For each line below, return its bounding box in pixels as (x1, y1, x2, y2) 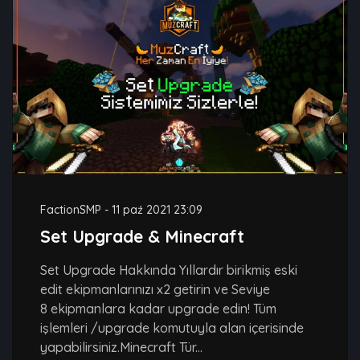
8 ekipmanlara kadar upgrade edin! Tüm (40, 301, 276, 317)
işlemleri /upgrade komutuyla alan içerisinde (40, 320, 304, 337)
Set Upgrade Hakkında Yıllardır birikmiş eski (40, 262, 297, 279)
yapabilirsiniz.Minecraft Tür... (40, 339, 202, 356)
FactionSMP (40, 202, 101, 218)
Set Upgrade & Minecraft (40, 226, 244, 247)
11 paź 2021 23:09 (112, 202, 202, 218)
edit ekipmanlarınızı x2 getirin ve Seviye (40, 281, 270, 298)
